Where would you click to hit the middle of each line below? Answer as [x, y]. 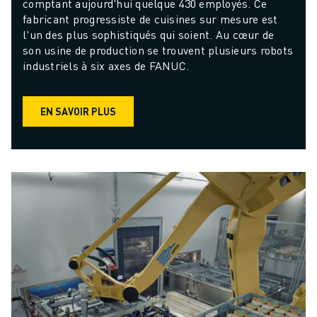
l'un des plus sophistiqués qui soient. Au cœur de [149, 34]
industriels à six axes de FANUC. [106, 65]
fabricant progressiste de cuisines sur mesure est [150, 18]
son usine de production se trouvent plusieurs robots [158, 50]
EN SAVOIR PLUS [78, 111]
